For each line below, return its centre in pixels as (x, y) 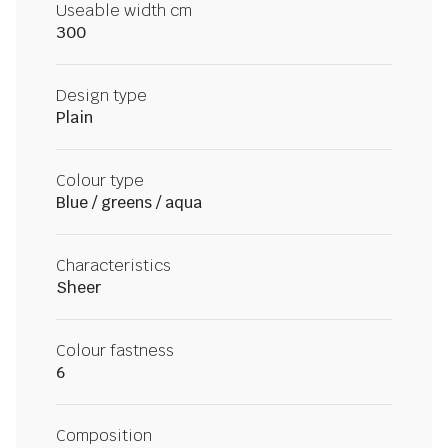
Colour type (100, 180)
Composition (104, 435)
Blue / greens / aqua (129, 202)
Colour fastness (115, 350)
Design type (101, 95)
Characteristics (113, 265)
